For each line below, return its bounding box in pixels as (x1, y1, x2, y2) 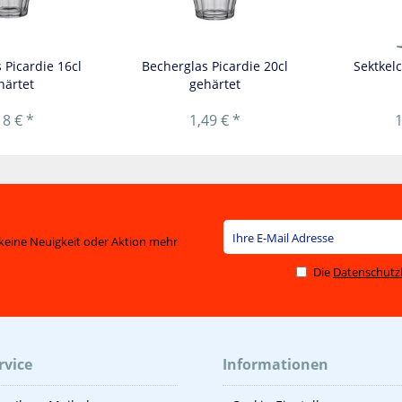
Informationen (223, 354, 328, 375)
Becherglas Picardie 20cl (141, 57, 288, 75)
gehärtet (188, 75, 240, 93)
